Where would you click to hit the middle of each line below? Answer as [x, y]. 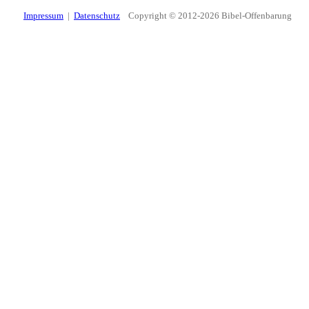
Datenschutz [97, 16]
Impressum [43, 16]
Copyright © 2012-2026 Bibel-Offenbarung [206, 16]
